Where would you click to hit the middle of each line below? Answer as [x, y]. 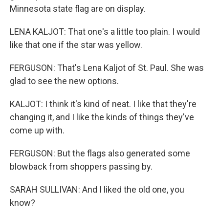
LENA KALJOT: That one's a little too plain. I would [105, 32]
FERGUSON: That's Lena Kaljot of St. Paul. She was [107, 68]
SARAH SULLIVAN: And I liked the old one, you [97, 190]
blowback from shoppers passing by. [81, 167]
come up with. [37, 131]
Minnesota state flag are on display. [78, 9]
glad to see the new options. [64, 81]
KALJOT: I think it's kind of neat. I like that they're [103, 104]
